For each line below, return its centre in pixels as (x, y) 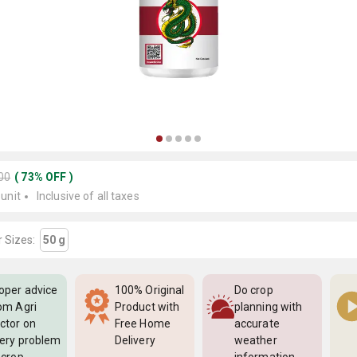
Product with (147, 307)
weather (256, 340)
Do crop (254, 290)
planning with (269, 307)
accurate (257, 324)
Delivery (135, 340)
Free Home (143, 324)
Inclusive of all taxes (88, 196)
